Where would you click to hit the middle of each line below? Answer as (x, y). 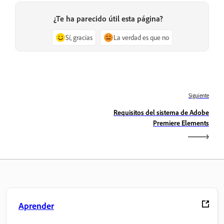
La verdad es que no (141, 37)
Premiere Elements (181, 123)
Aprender (36, 206)
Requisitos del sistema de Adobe (161, 112)
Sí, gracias (79, 37)
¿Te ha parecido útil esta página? (108, 19)
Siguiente (199, 96)
